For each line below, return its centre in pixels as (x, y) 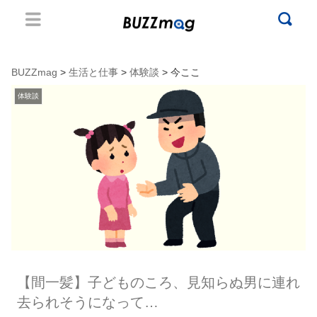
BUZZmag (34, 72)
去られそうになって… (87, 302)
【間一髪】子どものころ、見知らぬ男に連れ (158, 282)
